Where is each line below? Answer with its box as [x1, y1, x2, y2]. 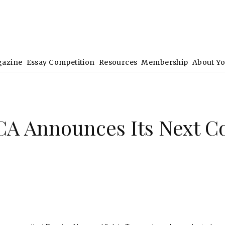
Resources [98, 58, 138, 67]
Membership [141, 58, 188, 67]
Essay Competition [26, 58, 95, 67]
